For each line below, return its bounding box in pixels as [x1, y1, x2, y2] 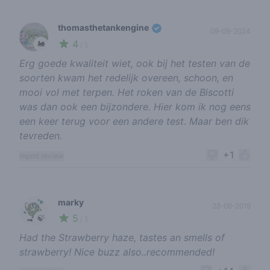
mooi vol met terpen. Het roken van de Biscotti [19, 86, 234, 99]
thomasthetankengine [58, 22, 151, 33]
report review [19, 151, 64, 161]
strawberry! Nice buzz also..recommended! [19, 246, 215, 259]
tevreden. [19, 130, 62, 142]
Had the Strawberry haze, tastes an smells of [19, 231, 225, 244]
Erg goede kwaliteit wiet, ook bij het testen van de [19, 57, 250, 70]
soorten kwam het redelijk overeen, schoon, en [19, 72, 233, 84]
